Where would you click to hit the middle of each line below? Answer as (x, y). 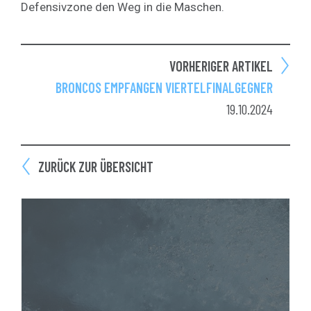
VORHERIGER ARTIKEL (221, 66)
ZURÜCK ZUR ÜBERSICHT (96, 166)
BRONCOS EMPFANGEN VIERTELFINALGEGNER (164, 87)
